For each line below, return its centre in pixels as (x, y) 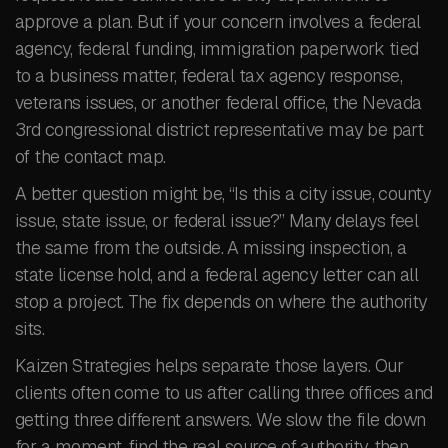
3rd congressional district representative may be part (219, 129)
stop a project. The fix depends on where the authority (221, 301)
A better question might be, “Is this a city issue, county (223, 193)
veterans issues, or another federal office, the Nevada (218, 102)
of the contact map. (90, 156)
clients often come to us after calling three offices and (224, 392)
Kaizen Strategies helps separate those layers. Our (209, 365)
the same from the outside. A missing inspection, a (210, 247)
